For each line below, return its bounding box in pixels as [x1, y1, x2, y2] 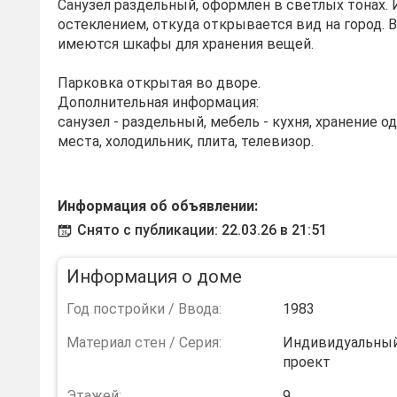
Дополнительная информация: [58, 94, 259, 111]
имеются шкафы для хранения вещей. [58, 35, 314, 52]
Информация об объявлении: [58, 198, 258, 214]
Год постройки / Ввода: [66, 300, 222, 317]
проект [283, 354, 331, 370]
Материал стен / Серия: [66, 334, 222, 351]
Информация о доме [66, 266, 242, 287]
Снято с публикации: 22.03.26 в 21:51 [77, 222, 327, 238]
